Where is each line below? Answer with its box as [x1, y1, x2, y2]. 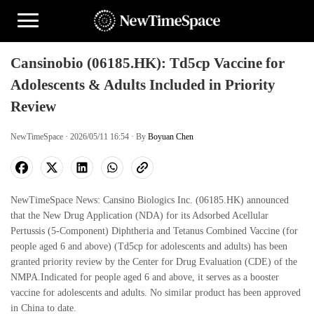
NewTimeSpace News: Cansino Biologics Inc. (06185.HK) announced [11, 195, 289, 205]
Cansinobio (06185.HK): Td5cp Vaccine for [11, 55, 285, 71]
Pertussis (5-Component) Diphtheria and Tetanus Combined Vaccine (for [11, 226, 298, 236]
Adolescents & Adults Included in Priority [11, 76, 275, 93]
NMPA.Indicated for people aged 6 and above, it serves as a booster [11, 272, 279, 282]
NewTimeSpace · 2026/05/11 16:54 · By [11, 132, 148, 142]
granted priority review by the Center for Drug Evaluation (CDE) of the [11, 257, 297, 267]
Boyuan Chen [148, 132, 193, 142]
